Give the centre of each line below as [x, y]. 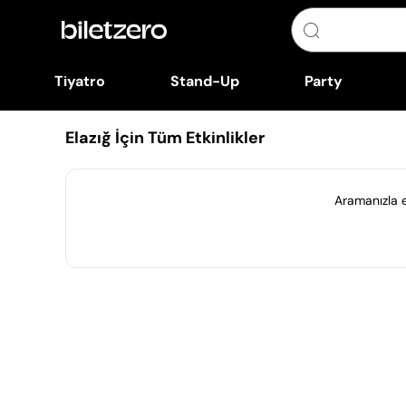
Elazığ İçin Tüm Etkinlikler [165, 138]
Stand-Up [204, 81]
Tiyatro [79, 81]
